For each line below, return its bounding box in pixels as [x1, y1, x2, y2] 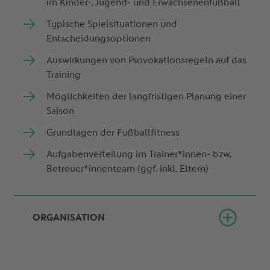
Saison [46, 105, 77, 117]
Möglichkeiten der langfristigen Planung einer [46, 90, 246, 102]
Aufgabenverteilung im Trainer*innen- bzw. [46, 148, 232, 160]
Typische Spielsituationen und [46, 18, 178, 30]
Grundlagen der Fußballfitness [46, 127, 183, 139]
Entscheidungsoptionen [46, 33, 154, 45]
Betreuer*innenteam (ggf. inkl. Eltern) [46, 163, 212, 175]
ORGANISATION [33, 212, 105, 224]
